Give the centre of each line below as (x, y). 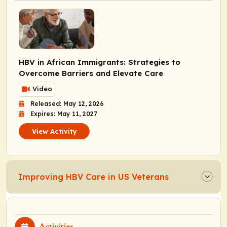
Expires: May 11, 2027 (64, 113)
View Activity (54, 131)
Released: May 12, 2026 (67, 103)
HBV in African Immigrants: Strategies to (100, 62)
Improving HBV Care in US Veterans (93, 177)
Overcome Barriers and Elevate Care (91, 73)
